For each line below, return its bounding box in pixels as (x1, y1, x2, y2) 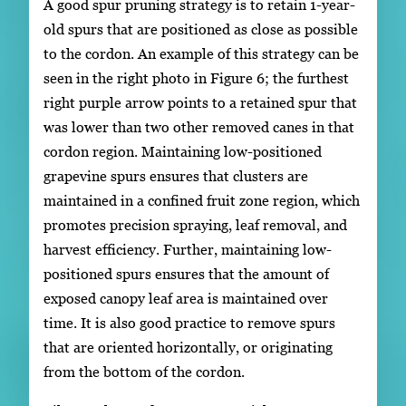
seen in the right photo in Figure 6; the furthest (43, 69, 349, 86)
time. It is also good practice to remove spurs (43, 314, 335, 331)
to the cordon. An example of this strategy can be (43, 44, 359, 62)
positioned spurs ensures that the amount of (43, 265, 329, 282)
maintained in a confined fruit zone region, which (43, 191, 360, 208)
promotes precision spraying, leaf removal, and (43, 216, 347, 233)
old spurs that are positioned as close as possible (43, 20, 358, 37)
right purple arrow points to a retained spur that (43, 93, 357, 111)
